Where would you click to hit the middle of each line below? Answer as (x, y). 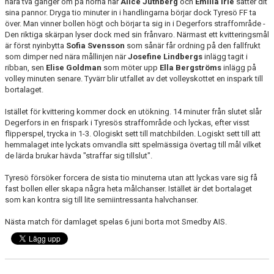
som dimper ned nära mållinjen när (66, 57)
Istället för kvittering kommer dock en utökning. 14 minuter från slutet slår (133, 112)
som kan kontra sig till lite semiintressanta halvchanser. (102, 200)
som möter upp (131, 68)
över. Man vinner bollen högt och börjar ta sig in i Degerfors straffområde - (135, 24)
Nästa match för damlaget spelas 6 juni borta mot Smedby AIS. (117, 222)
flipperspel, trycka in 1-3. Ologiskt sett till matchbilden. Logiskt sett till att (133, 134)
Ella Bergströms (191, 68)
